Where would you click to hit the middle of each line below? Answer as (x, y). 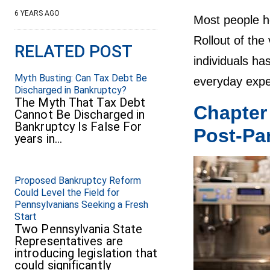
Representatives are (69, 241)
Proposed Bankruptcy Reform (78, 181)
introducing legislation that (86, 253)
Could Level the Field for (67, 193)
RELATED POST (74, 52)
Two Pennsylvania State (79, 229)
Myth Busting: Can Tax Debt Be (81, 78)
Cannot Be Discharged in (80, 115)
